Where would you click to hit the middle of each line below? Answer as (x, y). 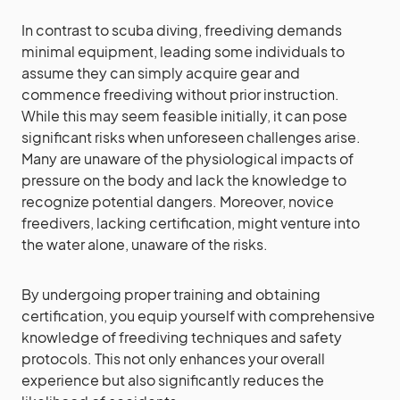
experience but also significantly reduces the (173, 380)
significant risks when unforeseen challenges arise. (191, 137)
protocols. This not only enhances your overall (173, 358)
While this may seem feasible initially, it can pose (184, 116)
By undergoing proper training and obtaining (171, 294)
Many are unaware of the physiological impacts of (187, 158)
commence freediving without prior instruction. (180, 94)
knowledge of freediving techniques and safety (182, 337)
